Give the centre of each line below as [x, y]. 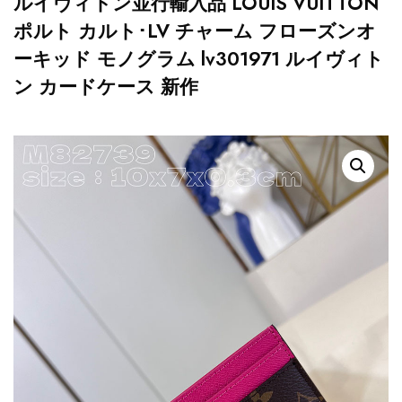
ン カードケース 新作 [106, 87]
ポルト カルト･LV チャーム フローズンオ [195, 31]
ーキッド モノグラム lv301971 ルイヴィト [199, 59]
